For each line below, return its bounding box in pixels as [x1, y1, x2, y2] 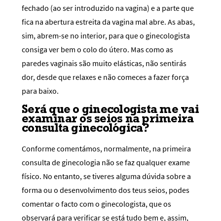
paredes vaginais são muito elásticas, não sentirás [22, 58, 186, 68]
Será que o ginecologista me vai [22, 101, 199, 116]
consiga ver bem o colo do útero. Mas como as [22, 44, 173, 54]
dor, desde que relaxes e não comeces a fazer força [22, 72, 189, 82]
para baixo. [22, 85, 59, 96]
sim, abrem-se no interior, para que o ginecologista [22, 30, 190, 40]
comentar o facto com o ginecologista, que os [22, 198, 171, 209]
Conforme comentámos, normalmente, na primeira [22, 143, 191, 153]
